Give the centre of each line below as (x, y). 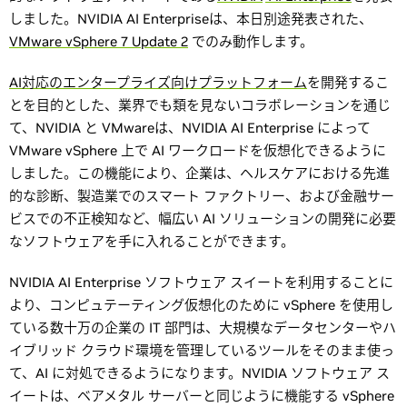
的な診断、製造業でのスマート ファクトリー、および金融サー (202, 196)
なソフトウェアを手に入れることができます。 (152, 241)
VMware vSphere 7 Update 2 (99, 41)
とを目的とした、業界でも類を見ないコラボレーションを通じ (200, 105)
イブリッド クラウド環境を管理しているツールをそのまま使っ (202, 350)
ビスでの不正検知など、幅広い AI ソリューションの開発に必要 (203, 218)
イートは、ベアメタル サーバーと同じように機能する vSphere (202, 396)
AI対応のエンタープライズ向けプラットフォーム (158, 82)
